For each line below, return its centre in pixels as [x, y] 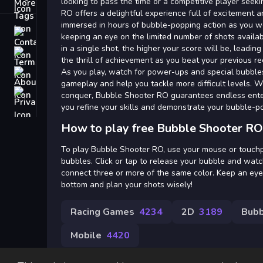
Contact [54, 33]
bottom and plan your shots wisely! [127, 185]
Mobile [86, 235]
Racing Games [102, 212]
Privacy [54, 93]
